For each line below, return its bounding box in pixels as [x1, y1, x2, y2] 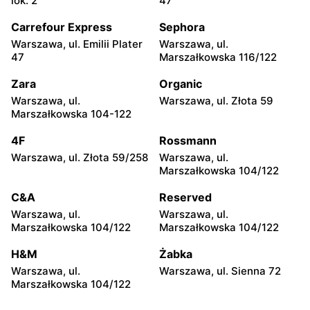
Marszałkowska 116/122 [159, 50, 277, 64]
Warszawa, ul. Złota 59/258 [11, 150, 148, 164]
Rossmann [159, 133, 217, 147]
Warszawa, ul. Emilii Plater [11, 37, 143, 51]
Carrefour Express [11, 19, 112, 34]
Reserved [159, 190, 212, 204]
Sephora [159, 19, 205, 34]
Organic [159, 76, 202, 91]
